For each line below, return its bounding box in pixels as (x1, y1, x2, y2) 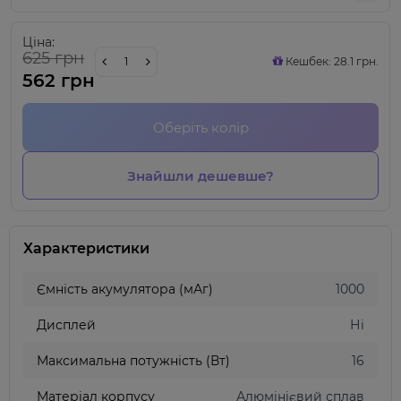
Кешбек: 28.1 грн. (283, 54, 379, 68)
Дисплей (37, 317, 96, 333)
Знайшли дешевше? (127, 166, 274, 184)
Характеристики (23, 240, 149, 257)
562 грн (22, 70, 95, 91)
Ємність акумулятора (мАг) (37, 281, 213, 297)
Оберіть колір (152, 118, 249, 136)
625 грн (22, 48, 84, 68)
